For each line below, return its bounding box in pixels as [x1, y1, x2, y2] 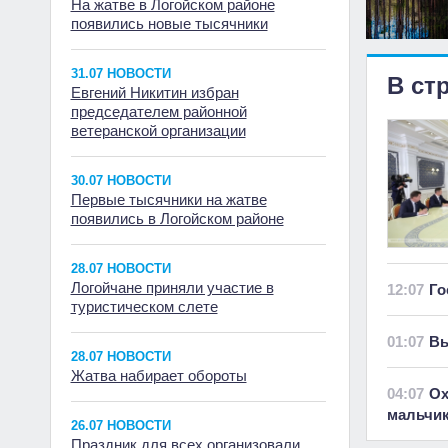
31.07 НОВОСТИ [70, 66, 171, 81]
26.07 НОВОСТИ [70, 418, 171, 433]
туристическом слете [70, 298, 218, 315]
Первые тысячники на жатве [70, 191, 267, 208]
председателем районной [70, 103, 247, 120]
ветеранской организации [70, 122, 246, 139]
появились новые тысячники [70, 15, 268, 32]
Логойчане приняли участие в [70, 279, 274, 296]
